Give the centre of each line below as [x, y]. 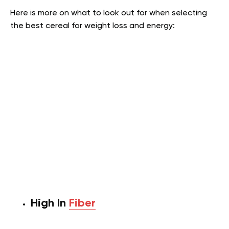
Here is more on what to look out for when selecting [109, 13]
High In [50, 204]
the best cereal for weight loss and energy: [93, 26]
